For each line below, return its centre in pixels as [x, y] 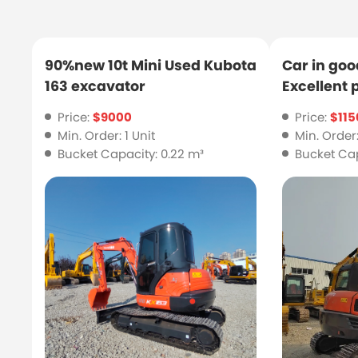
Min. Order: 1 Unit [106, 135]
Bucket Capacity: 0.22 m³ [130, 153]
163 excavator [95, 87]
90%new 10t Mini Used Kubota [151, 66]
